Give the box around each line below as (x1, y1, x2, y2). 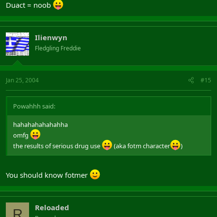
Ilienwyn (35, 32, 67, 42)
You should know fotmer (6, 170, 90, 180)
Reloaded (35, 202, 69, 212)
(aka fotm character (112, 141, 170, 150)
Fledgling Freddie (35, 44, 81, 52)
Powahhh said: (13, 101, 55, 110)
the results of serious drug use (13, 141, 102, 150)
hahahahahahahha (13, 120, 68, 129)
